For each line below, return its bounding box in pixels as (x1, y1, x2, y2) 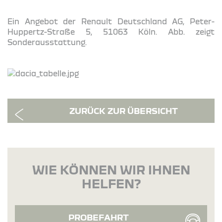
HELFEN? (81, 176, 141, 190)
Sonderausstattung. (7, 38, 87, 47)
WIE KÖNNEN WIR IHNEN (32, 162, 190, 176)
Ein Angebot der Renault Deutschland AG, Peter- (7, 17, 215, 26)
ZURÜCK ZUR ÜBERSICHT (69, 106, 178, 115)
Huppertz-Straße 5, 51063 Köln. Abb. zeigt (7, 27, 215, 37)
